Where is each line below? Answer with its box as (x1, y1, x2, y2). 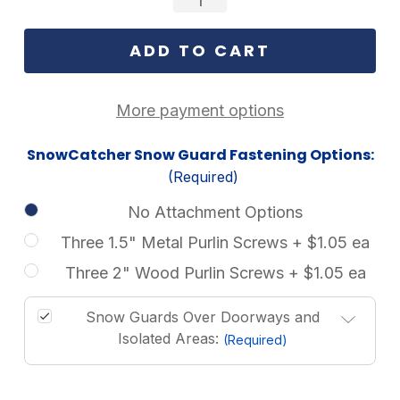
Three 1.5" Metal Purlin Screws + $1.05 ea (61, 233, 370, 252)
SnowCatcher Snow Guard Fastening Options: (26, 145, 374, 165)
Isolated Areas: (118, 329, 223, 347)
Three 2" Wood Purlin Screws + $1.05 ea (64, 263, 366, 282)
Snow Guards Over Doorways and (86, 308, 320, 326)
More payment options (116, 101, 284, 120)
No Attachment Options (128, 203, 303, 221)
